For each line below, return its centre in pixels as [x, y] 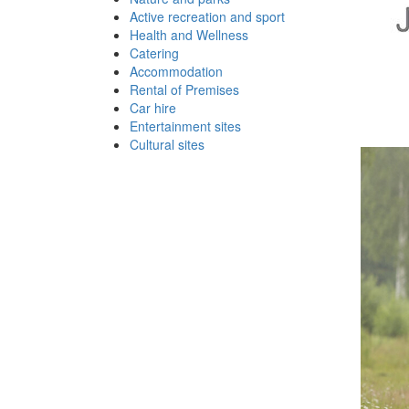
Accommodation [176, 72]
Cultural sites [167, 145]
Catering [154, 53]
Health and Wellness [189, 35]
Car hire [153, 108]
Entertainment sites [185, 126]
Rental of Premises [184, 90]
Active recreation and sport [207, 17]
